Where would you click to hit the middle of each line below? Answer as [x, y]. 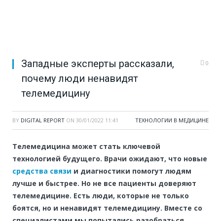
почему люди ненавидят [80, 79]
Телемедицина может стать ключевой [86, 147]
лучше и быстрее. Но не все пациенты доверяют [104, 184]
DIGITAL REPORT [43, 120]
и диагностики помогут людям [131, 171]
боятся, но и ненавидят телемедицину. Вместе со [107, 208]
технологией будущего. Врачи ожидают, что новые [110, 159]
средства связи [42, 171]
